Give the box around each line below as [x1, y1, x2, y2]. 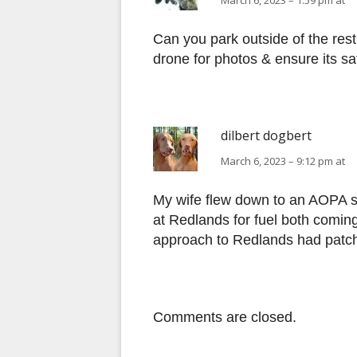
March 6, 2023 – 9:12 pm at [221, 154, 345, 169]
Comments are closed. [153, 309, 296, 326]
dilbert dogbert [221, 127, 312, 145]
